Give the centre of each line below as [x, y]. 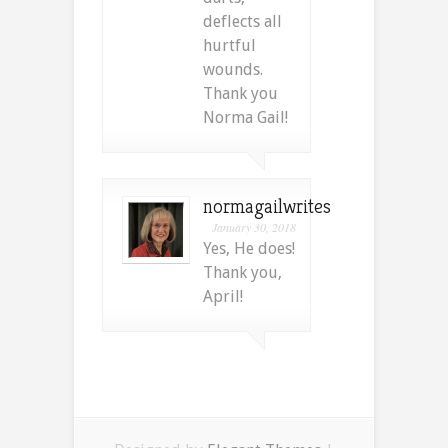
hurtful [229, 45]
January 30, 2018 [254, 226]
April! [223, 296]
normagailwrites [267, 206]
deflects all [242, 21]
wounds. [233, 69]
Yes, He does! [249, 248]
